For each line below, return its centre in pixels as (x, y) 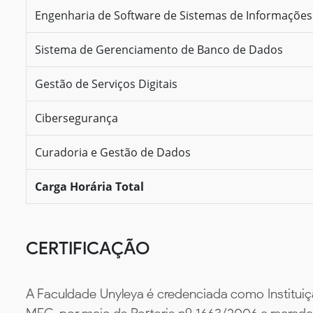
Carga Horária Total (89, 186)
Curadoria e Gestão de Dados (113, 152)
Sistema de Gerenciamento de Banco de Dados (159, 49)
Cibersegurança (77, 118)
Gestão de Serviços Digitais (106, 83)
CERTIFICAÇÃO (88, 248)
